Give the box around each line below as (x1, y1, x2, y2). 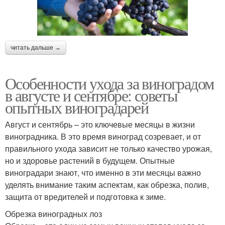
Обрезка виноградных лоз (5, 207, 102, 219)
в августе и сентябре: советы (5, 84, 178, 106)
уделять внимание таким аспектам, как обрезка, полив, (5, 178, 209, 190)
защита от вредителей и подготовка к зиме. (5, 190, 166, 202)
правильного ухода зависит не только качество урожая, (5, 142, 212, 154)
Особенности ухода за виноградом (5, 72, 214, 94)
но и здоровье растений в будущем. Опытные (5, 154, 175, 166)
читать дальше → (11, 44, 61, 51)
